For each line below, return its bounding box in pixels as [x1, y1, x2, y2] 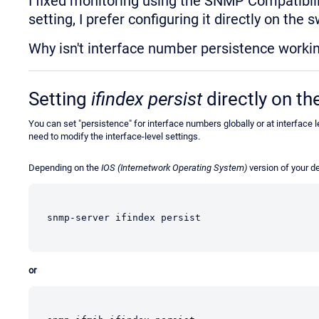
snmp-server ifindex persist [47, 211, 201, 223]
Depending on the [28, 162, 101, 173]
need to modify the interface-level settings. [28, 130, 200, 142]
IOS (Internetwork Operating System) [101, 162, 247, 173]
